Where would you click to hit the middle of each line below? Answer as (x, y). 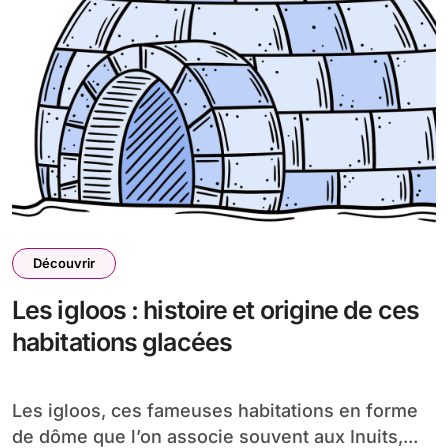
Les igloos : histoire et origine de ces (215, 310)
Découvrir (64, 263)
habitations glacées (122, 342)
